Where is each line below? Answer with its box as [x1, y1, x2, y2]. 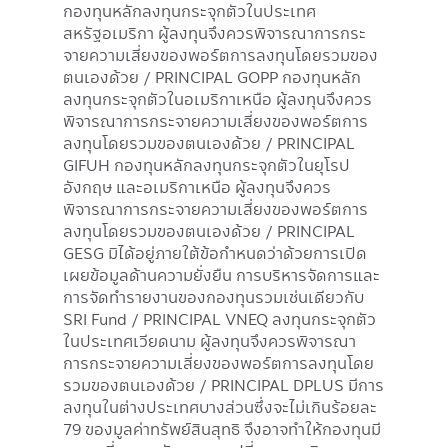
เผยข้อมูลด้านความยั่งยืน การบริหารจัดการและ [63, 263, 380, 286]
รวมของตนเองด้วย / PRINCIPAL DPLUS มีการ [63, 373, 384, 396]
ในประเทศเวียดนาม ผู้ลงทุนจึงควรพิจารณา [63, 329, 356, 352]
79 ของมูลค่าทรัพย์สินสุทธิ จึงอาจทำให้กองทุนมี [63, 417, 381, 440]
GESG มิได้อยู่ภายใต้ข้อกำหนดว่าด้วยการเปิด [63, 241, 367, 264]
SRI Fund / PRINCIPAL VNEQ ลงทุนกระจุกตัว [63, 307, 376, 330]
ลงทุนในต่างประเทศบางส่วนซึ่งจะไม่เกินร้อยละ [63, 395, 377, 418]
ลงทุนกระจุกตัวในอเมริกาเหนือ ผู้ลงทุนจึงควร [63, 87, 372, 110]
